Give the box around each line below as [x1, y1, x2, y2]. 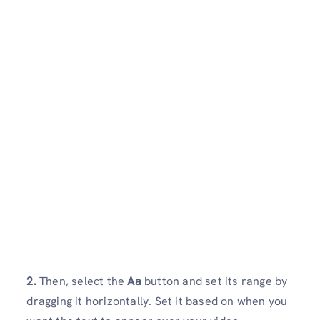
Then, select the [36, 274, 128, 289]
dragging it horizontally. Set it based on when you [26, 294, 288, 309]
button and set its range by [144, 274, 288, 289]
